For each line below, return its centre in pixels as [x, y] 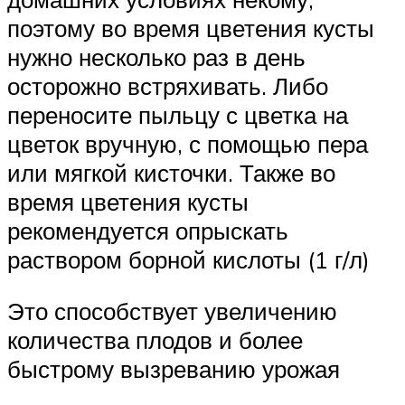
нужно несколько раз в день [156, 57]
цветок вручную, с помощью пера [188, 143]
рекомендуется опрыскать [148, 230]
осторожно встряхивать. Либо [168, 85]
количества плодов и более [155, 340]
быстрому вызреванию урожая [174, 369]
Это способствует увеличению [172, 311]
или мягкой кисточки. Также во [171, 172]
